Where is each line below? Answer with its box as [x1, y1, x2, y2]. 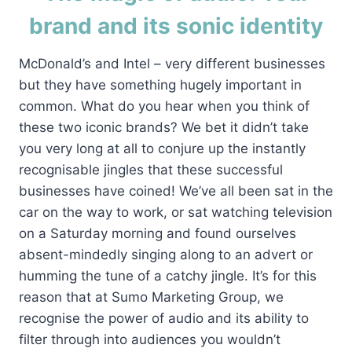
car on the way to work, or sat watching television [19, 204, 332, 220]
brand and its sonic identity [29, 13, 323, 39]
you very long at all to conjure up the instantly [19, 141, 306, 156]
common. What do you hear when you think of [19, 98, 310, 114]
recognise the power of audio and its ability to [19, 310, 309, 326]
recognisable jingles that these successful [19, 162, 283, 178]
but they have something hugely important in [19, 77, 302, 93]
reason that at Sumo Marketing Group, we [19, 289, 284, 305]
